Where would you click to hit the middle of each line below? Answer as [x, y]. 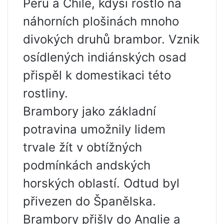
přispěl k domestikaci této [97, 75]
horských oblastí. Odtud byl [101, 183]
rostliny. [45, 93]
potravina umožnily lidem [94, 129]
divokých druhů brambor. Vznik [111, 39]
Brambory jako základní [89, 111]
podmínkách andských [87, 165]
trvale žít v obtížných [82, 147]
